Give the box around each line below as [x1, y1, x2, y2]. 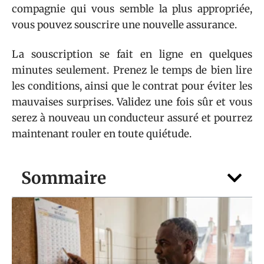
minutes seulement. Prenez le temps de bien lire [12, 63, 252, 77]
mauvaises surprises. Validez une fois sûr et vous [12, 95, 252, 108]
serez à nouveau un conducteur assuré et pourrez [12, 111, 252, 124]
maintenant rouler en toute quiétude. [12, 127, 192, 140]
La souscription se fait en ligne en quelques [12, 47, 252, 61]
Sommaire [21, 167, 106, 189]
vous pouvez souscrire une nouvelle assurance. [12, 18, 237, 32]
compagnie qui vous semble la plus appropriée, [12, 2, 252, 16]
